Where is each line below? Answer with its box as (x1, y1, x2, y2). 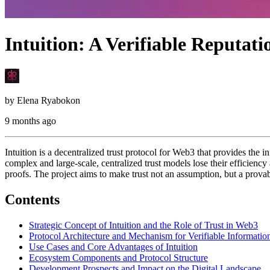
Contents (5, 191, 60, 207)
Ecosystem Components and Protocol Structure (29, 252, 208, 263)
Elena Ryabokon (17, 95, 80, 105)
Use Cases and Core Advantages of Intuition (29, 241, 198, 252)
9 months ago (5, 115, 56, 126)
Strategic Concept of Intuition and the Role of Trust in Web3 (29, 219, 258, 230)
